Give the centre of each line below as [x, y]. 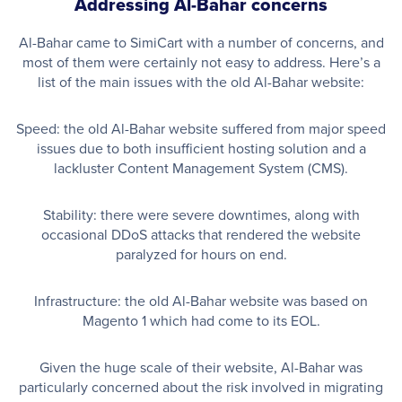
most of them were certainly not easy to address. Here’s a [201, 61]
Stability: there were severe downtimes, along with [201, 214]
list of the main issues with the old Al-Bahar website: [201, 81]
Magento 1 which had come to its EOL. [201, 320]
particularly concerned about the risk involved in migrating [201, 386]
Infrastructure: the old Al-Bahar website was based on [201, 300]
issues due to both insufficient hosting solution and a [201, 148]
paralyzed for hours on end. [201, 253]
